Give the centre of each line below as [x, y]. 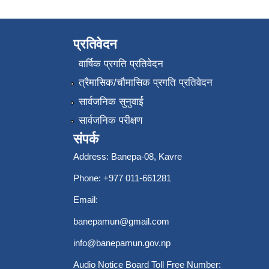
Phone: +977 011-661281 [122, 178]
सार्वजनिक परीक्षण [110, 121]
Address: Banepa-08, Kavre [128, 157]
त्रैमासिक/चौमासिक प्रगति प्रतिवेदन [145, 83]
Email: [86, 200]
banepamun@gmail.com [121, 222]
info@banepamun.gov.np [122, 243]
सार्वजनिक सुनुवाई [111, 101]
